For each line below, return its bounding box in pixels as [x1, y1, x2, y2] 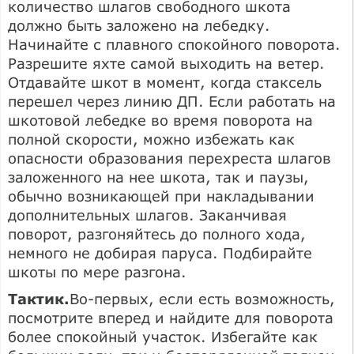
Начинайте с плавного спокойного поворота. [8, 35, 341, 53]
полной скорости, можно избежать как [8, 130, 295, 148]
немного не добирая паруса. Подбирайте [8, 243, 312, 262]
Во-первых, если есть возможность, [70, 289, 335, 307]
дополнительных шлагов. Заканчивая [8, 205, 287, 224]
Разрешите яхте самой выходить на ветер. [8, 54, 325, 72]
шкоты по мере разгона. [8, 262, 186, 281]
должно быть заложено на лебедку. [8, 16, 270, 34]
